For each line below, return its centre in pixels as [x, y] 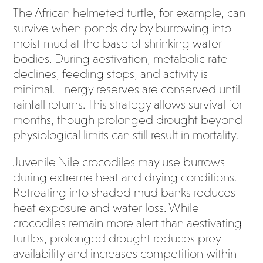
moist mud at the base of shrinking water [118, 43]
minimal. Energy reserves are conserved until [127, 89]
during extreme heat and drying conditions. [125, 177]
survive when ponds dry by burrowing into [122, 28]
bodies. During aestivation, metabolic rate [121, 59]
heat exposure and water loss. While [106, 208]
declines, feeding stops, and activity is [111, 74]
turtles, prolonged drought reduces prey [117, 238]
